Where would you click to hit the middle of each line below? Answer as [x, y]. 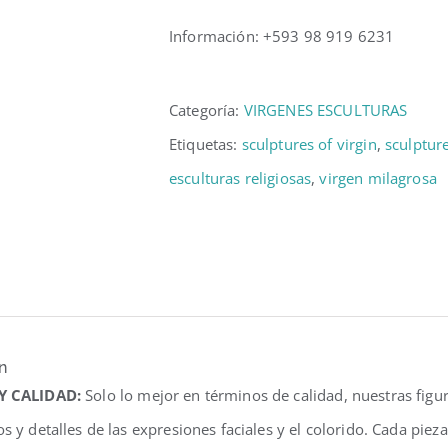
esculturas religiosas [240, 178]
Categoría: [206, 110]
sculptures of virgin [309, 144]
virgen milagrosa [378, 178]
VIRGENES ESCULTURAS [325, 110]
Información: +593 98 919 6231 [282, 36]
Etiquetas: [205, 144]
